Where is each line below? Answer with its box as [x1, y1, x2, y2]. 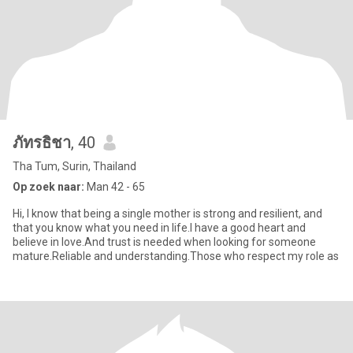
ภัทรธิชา [13, 133, 71, 152]
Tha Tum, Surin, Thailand [13, 160, 136, 173]
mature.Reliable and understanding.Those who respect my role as [13, 250, 339, 262]
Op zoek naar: [13, 180, 84, 193]
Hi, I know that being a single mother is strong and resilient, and [13, 207, 322, 220]
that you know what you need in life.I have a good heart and [13, 221, 306, 234]
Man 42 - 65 [84, 180, 145, 193]
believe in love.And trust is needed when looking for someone [13, 236, 316, 248]
